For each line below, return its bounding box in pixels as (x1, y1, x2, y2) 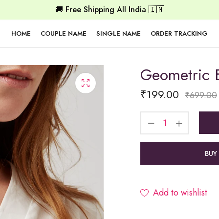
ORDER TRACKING (151, 28, 208, 38)
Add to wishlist (153, 186, 207, 199)
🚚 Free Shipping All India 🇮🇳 (55, 4, 164, 15)
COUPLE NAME (41, 28, 87, 38)
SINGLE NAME (96, 28, 141, 38)
